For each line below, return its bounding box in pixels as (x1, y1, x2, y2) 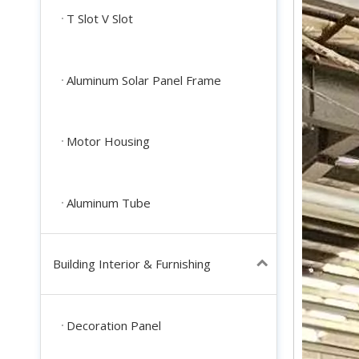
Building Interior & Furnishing (53, 255, 211, 272)
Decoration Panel (67, 317, 161, 334)
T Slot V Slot (67, 10, 133, 27)
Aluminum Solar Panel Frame (67, 71, 221, 88)
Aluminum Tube (67, 194, 151, 211)
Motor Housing (67, 133, 150, 150)
